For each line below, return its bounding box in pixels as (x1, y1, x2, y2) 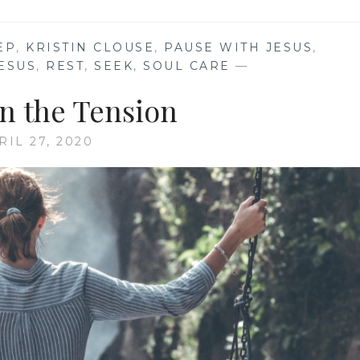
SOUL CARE (143, 59, 231, 74)
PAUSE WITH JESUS (164, 40, 313, 55)
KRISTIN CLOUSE (26, 40, 154, 55)
